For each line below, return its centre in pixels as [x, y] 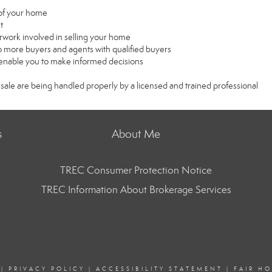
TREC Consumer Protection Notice [136, 170]
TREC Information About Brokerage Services [136, 190]
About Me [136, 134]
